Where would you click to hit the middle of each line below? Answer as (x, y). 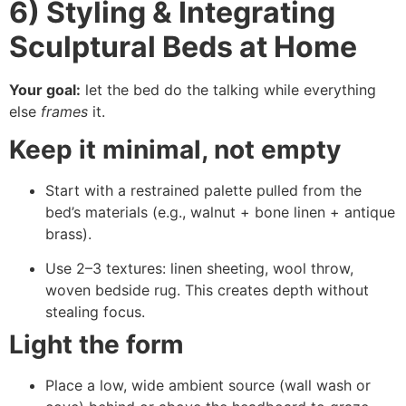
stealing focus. (95, 312)
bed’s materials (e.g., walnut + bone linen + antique (220, 213)
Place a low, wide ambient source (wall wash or (208, 386)
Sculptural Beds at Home (183, 46)
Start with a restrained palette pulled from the (203, 191)
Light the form (97, 345)
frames (64, 111)
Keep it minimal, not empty (175, 150)
